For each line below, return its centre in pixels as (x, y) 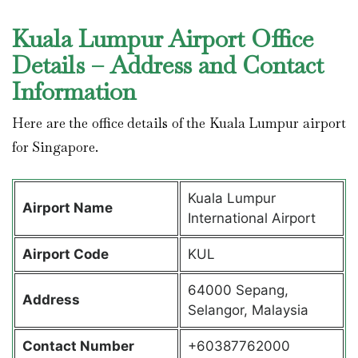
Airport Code (67, 255)
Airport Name (69, 208)
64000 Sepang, (238, 290)
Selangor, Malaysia (248, 310)
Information (77, 91)
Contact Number (78, 346)
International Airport (251, 219)
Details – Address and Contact (168, 65)
